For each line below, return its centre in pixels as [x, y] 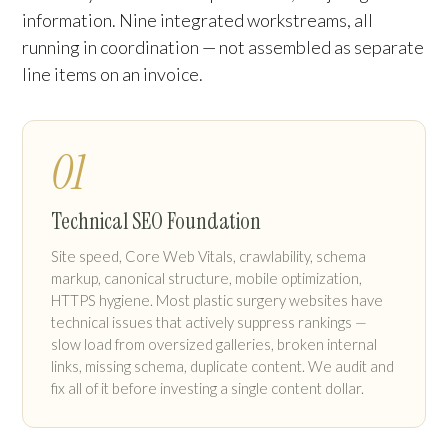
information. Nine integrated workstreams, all [197, 20]
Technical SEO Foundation [156, 222]
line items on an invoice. [112, 74]
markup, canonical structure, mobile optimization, [206, 278]
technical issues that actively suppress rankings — [209, 322]
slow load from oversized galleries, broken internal [214, 344]
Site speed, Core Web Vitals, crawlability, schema [208, 256]
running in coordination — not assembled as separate [223, 47]
